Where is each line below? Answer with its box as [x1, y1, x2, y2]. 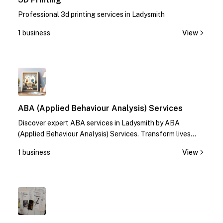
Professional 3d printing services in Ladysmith [18, 10, 165, 18]
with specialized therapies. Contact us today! [18, 141, 162, 149]
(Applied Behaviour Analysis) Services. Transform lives [18, 130, 191, 138]
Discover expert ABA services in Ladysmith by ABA [18, 119, 180, 127]
